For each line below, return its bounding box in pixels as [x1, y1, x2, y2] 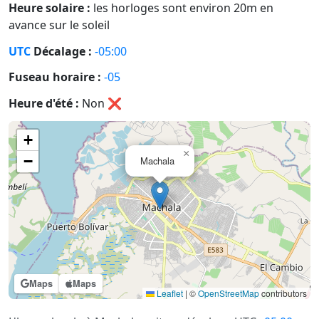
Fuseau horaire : [9, 69, 104, 85]
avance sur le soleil [9, 16, 110, 33]
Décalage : [31, 43, 92, 59]
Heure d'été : [9, 95, 79, 112]
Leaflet [155, 287, 183, 299]
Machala [140, 154, 174, 167]
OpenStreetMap [198, 287, 259, 299]
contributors [259, 287, 307, 299]
